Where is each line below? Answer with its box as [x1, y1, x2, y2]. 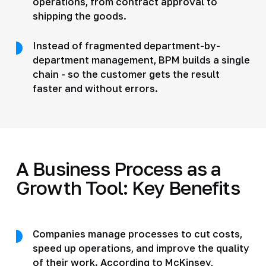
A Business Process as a [15, 157, 221, 180]
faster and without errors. [32, 82, 158, 94]
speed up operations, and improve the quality [32, 242, 249, 254]
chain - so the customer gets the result [32, 68, 220, 80]
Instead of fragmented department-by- [32, 39, 220, 52]
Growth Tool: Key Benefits [15, 176, 240, 199]
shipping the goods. [32, 9, 126, 22]
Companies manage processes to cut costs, [32, 227, 242, 240]
